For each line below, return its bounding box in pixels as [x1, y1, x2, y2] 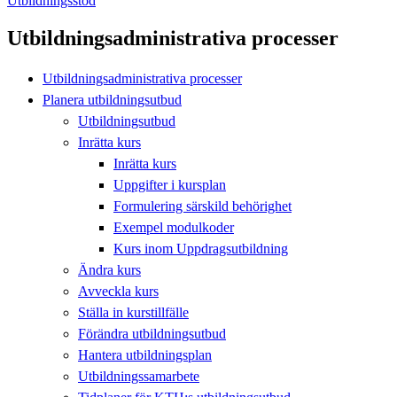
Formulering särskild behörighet [113, 198, 292, 214]
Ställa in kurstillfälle [78, 304, 189, 320]
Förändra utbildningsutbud [78, 325, 226, 341]
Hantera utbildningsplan [78, 346, 212, 362]
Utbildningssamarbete [78, 368, 199, 384]
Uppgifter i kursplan [113, 176, 226, 192]
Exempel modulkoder [113, 219, 234, 235]
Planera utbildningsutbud [43, 91, 182, 107]
